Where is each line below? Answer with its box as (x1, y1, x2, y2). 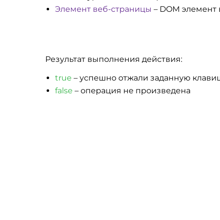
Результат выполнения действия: (45, 55, 182, 64)
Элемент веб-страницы (55, 4, 152, 14)
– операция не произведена (73, 86, 191, 95)
